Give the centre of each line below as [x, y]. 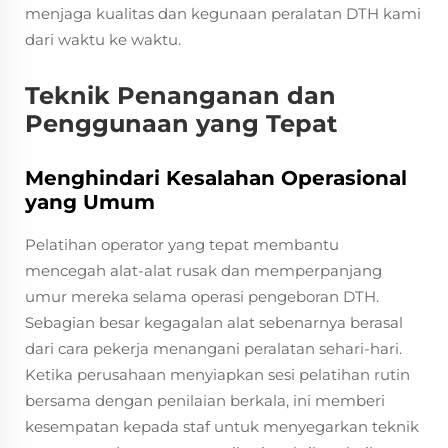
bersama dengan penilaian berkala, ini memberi [205, 400]
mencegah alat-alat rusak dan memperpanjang [203, 270]
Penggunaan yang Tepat [181, 123]
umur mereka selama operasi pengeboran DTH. [202, 296]
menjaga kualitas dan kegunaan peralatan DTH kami [223, 13]
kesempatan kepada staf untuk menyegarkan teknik [222, 426]
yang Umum [90, 202]
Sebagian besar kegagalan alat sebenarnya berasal [214, 322]
